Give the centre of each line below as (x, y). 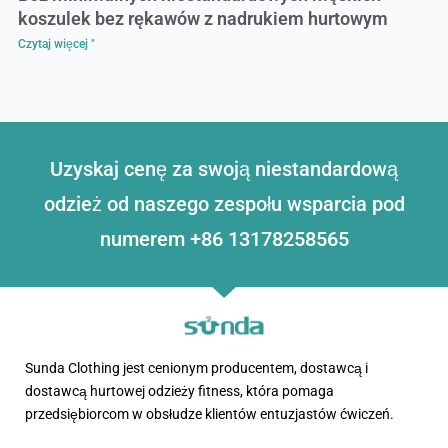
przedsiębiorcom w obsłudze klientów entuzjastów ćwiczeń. (211, 413)
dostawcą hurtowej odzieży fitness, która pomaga (179, 390)
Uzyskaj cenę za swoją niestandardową (224, 169)
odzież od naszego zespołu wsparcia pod (224, 204)
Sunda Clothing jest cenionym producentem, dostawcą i (196, 367)
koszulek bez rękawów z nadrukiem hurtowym (202, 19)
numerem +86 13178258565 (224, 239)
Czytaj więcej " (56, 44)
